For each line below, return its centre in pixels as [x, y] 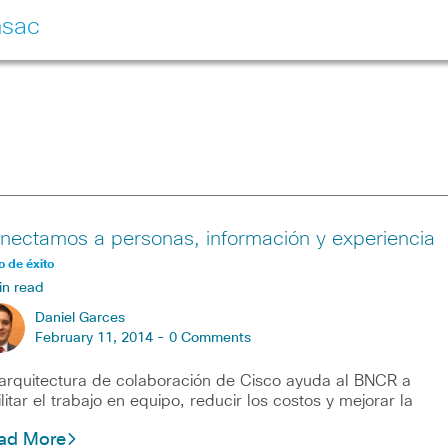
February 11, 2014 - [101, 338]
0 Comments [209, 338]
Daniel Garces [79, 318]
